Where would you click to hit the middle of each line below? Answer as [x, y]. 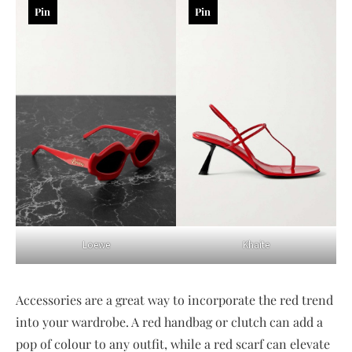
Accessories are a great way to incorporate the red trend [174, 300]
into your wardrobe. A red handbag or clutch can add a [169, 322]
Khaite [256, 245]
